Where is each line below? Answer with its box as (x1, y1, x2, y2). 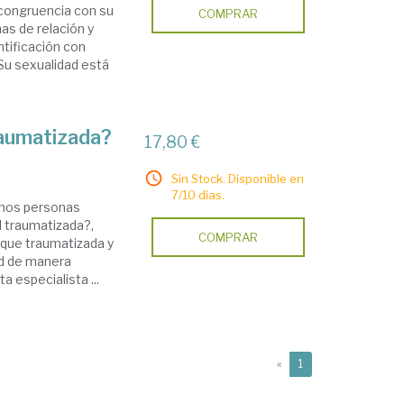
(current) (302, 356, 348, 370)
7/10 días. (171, 188, 225, 202)
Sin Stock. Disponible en (171, 171, 305, 186)
